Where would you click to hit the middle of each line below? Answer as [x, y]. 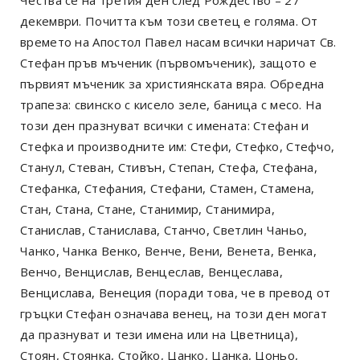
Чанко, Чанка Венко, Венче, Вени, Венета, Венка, [169, 250]
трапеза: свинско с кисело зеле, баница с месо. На [171, 104]
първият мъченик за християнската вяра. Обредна [172, 83]
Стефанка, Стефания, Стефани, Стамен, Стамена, [168, 188]
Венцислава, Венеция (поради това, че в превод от [176, 292]
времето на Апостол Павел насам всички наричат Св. [178, 41]
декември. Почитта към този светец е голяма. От [169, 20]
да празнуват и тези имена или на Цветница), [159, 334]
